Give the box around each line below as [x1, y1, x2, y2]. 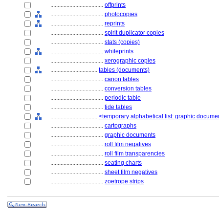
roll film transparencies [105, 150, 165, 157]
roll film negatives [105, 141, 151, 148]
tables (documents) [99, 66, 150, 73]
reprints [105, 20, 125, 27]
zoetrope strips [105, 178, 144, 185]
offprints [105, 1, 126, 8]
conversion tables [105, 85, 152, 92]
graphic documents [105, 131, 155, 138]
